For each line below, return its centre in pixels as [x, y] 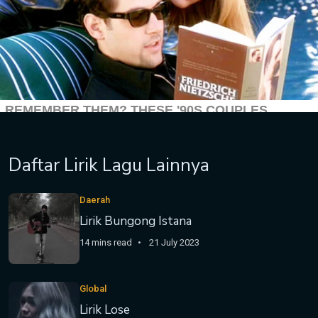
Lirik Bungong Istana [136, 221]
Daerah [95, 200]
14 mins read [106, 242]
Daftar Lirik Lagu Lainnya [109, 165]
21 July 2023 [174, 242]
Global [93, 289]
